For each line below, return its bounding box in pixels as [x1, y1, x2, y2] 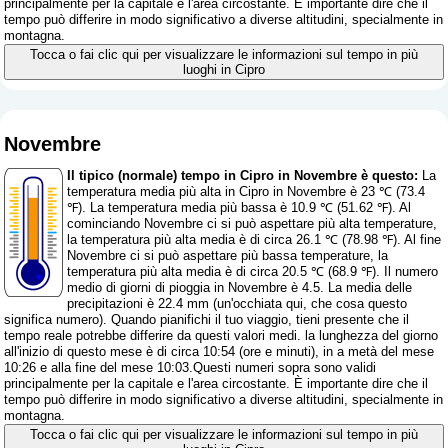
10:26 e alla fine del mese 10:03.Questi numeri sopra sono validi [4, 360, 377, 376]
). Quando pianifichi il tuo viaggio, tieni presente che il [99, 312, 410, 328]
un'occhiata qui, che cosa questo [217, 296, 408, 312]
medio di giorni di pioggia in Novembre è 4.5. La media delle [67, 280, 413, 296]
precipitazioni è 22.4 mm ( [67, 296, 218, 312]
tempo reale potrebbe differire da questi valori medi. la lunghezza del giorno [4, 328, 439, 344]
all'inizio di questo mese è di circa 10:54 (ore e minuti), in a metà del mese [4, 344, 435, 360]
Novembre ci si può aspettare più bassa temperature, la [67, 248, 389, 264]
